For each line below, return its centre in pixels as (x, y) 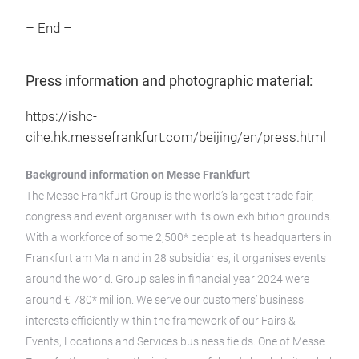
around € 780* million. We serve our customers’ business (165, 300)
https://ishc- (61, 117)
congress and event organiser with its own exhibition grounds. (179, 216)
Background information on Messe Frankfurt (138, 175)
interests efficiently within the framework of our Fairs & (161, 321)
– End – (49, 28)
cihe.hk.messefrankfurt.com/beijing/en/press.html (176, 137)
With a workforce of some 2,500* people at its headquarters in (179, 237)
